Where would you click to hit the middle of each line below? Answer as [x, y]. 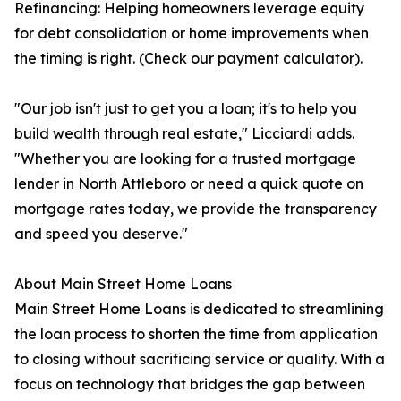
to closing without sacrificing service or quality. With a [200, 359]
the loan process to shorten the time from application [196, 334]
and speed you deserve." [101, 234]
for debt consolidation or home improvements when [192, 34]
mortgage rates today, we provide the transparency [196, 209]
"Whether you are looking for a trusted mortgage [185, 159]
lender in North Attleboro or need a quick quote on [189, 184]
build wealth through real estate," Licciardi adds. [184, 134]
